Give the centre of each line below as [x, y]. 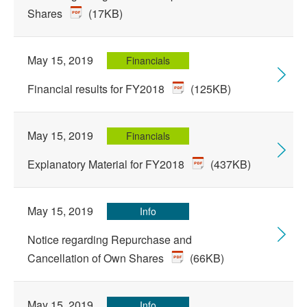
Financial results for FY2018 [97, 89]
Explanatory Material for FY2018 [107, 164]
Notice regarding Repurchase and [110, 240]
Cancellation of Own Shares [97, 258]
